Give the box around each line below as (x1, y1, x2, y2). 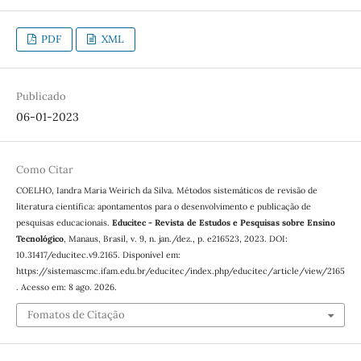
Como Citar (15, 162, 73, 176)
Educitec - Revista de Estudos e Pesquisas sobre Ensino (111, 216, 335, 228)
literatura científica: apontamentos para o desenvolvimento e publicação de (15, 200, 311, 212)
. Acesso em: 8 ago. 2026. (15, 280, 117, 293)
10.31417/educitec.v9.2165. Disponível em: (15, 248, 180, 260)
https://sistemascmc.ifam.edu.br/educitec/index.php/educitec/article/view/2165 (15, 264, 345, 276)
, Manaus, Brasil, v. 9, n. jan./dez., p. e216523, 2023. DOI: (63, 232, 288, 244)
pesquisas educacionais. (15, 216, 112, 228)
